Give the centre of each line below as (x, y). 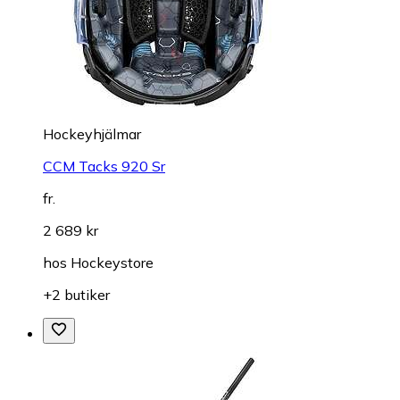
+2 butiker (76, 294)
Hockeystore (112, 262)
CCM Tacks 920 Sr (104, 166)
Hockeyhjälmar (92, 133)
